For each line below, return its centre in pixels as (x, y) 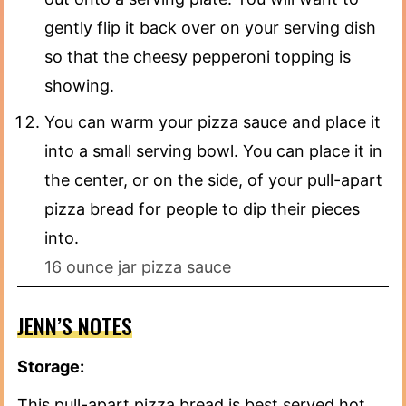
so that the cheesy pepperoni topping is (198, 56)
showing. (79, 85)
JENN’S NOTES (75, 325)
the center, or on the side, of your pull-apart (213, 179)
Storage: (51, 366)
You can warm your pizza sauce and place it (213, 121)
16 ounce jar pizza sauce (138, 266)
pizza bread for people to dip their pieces (202, 208)
